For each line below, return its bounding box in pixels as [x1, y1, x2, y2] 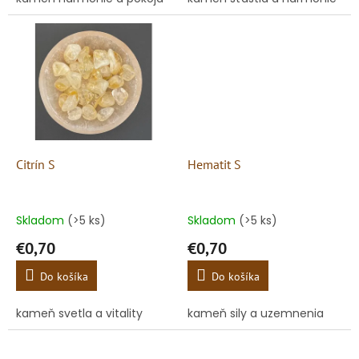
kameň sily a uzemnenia [188, 305, 324, 322]
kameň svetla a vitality [16, 305, 143, 322]
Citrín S [16, 156, 55, 173]
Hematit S [188, 156, 241, 173]
